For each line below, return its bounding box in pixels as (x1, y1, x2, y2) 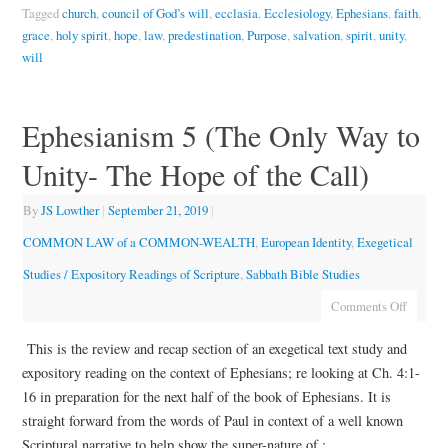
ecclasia (214, 4, 258, 23)
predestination (167, 26, 241, 45)
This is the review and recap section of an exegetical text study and (26, 338, 407, 358)
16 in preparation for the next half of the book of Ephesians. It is (21, 386, 391, 406)
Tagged (21, 4, 62, 23)
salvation (292, 26, 340, 45)
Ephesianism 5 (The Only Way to (21, 115, 420, 156)
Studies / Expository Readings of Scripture (22, 265, 240, 284)
